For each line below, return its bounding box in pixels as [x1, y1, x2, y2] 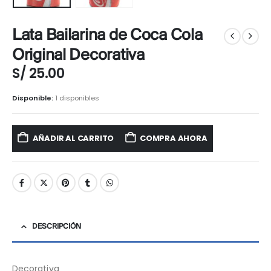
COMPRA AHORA [140, 132, 207, 144]
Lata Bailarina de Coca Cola [12, 27, 203, 44]
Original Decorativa [12, 47, 145, 64]
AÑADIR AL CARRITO [32, 132, 114, 144]
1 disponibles [55, 93, 99, 103]
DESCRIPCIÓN [32, 223, 81, 231]
